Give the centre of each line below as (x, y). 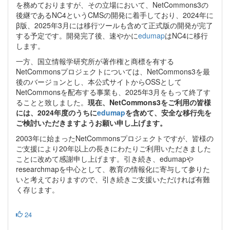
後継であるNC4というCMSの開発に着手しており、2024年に (115, 15)
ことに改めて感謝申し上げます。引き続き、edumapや (105, 158)
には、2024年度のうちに (56, 112)
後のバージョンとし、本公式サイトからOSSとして (99, 81)
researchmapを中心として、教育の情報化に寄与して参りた (113, 169)
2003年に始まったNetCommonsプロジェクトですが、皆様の (115, 138)
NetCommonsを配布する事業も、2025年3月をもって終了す (113, 92)
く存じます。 (37, 189)
